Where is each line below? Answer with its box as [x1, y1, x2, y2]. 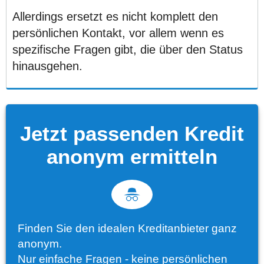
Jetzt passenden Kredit [20, 121, 244, 145]
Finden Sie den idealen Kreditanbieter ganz [18, 222, 237, 235]
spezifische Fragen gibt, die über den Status [12, 42, 243, 56]
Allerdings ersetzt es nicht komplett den [12, 9, 218, 23]
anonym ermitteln [47, 144, 217, 168]
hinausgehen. [12, 59, 82, 72]
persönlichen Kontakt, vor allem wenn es [12, 26, 224, 39]
